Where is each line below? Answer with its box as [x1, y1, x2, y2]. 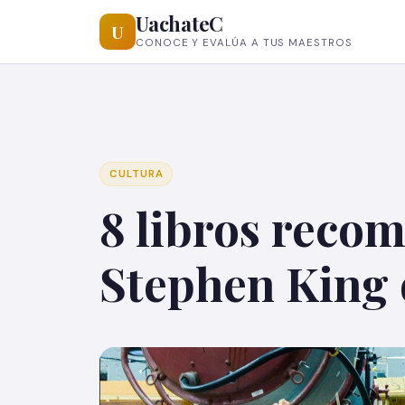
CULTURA [109, 167, 164, 181]
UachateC [136, 9, 224, 37]
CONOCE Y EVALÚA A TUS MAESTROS [136, 35, 353, 50]
